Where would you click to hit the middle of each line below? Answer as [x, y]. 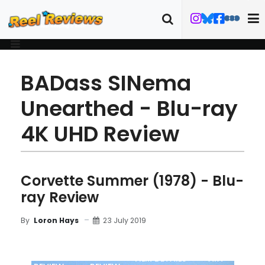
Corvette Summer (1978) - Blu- [132, 181]
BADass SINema [106, 83]
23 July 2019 [125, 220]
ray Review [60, 197]
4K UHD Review [100, 134]
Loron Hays [56, 220]
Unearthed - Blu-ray [129, 109]
